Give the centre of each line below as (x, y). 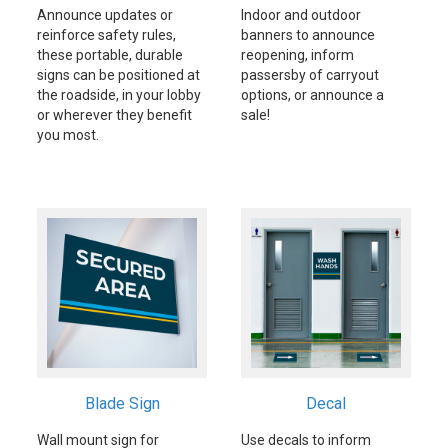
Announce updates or (105, 15)
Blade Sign (122, 403)
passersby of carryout (310, 75)
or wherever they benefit (114, 115)
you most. (68, 135)
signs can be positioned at (118, 75)
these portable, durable (110, 55)
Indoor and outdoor (301, 15)
